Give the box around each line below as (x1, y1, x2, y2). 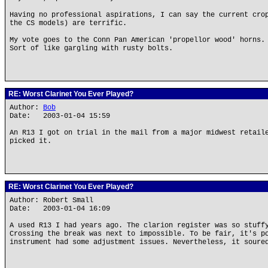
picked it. (10, 137, 51, 145)
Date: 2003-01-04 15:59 (10, 112, 110, 120)
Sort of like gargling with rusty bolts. (10, 44, 173, 53)
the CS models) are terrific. (10, 19, 127, 28)
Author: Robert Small (10, 196, 98, 205)
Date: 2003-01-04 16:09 (10, 205, 110, 213)
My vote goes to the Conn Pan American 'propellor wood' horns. (10, 36, 265, 44)
